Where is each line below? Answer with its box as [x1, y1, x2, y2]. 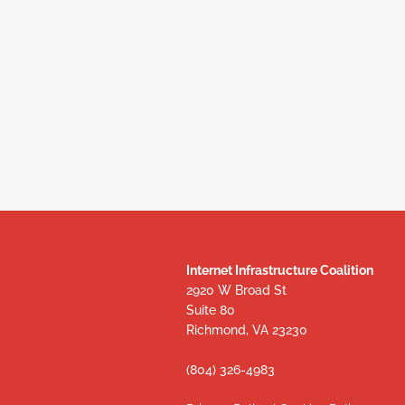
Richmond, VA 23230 [186, 322, 308, 337]
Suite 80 [186, 302, 236, 317]
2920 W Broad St [186, 282, 287, 297]
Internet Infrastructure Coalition [186, 262, 374, 278]
